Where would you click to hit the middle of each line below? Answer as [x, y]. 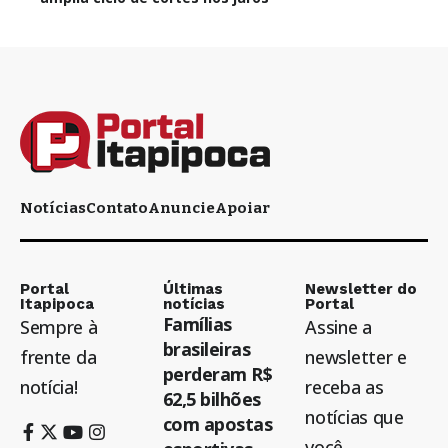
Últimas [192, 289]
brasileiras [206, 349]
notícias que [354, 417]
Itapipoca [57, 304]
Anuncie [181, 208]
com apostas [217, 424]
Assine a [338, 327]
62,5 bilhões [211, 399]
